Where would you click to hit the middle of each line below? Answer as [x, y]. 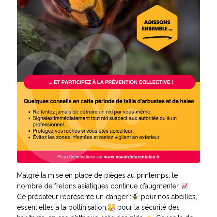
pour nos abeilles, [168, 197]
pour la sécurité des [147, 208]
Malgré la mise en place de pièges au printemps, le [97, 176]
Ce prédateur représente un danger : [74, 197]
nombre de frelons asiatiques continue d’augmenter [99, 186]
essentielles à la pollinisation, [62, 208]
